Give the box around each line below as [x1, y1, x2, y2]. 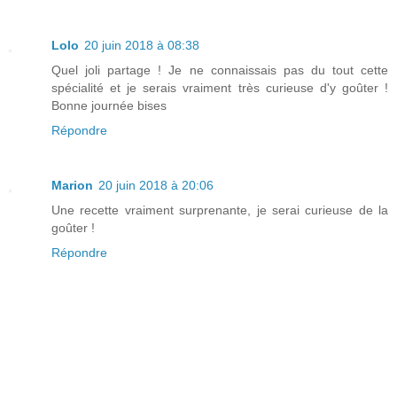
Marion [51, 178, 93, 193]
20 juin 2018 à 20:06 [98, 178, 214, 193]
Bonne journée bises [51, 98, 167, 113]
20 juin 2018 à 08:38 [84, 38, 199, 53]
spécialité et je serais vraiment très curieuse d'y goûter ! [51, 81, 388, 96]
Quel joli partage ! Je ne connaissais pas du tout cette [51, 63, 388, 78]
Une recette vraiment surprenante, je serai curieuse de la [51, 203, 388, 218]
